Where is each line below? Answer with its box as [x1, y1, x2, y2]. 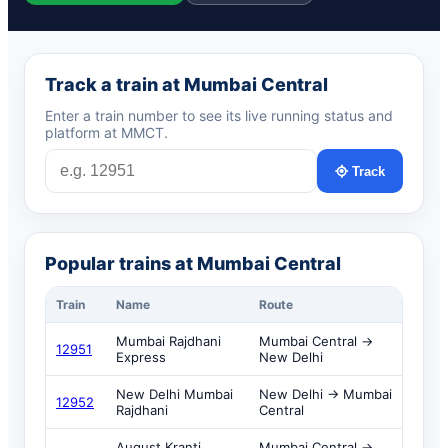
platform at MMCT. [45, 124, 168, 141]
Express [116, 349, 166, 365]
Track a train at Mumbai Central [45, 74, 328, 95]
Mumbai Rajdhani [116, 333, 221, 349]
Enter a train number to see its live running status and [45, 107, 393, 124]
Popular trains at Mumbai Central [45, 253, 341, 274]
